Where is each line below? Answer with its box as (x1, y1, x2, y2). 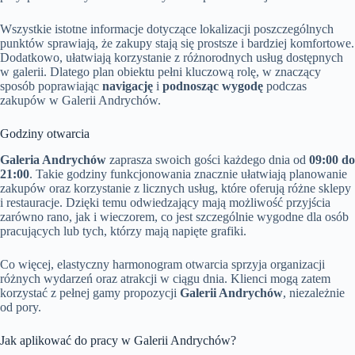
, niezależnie (283, 285, 345, 300)
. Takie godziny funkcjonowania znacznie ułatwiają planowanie (29, 166, 347, 181)
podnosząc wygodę (162, 78, 263, 93)
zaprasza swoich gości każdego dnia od (106, 152, 309, 166)
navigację (102, 78, 153, 93)
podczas (263, 78, 307, 93)
